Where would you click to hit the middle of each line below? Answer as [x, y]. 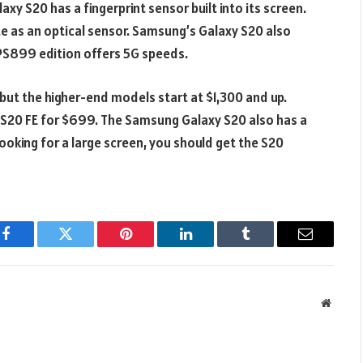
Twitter [85, 246]
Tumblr [266, 246]
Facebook [33, 246]
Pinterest [150, 246]
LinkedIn [211, 246]
